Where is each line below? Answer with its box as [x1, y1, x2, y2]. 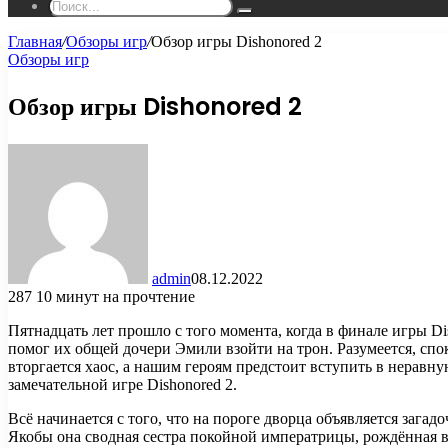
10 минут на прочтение [36, 287, 195, 305]
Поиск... [244, 10, 292, 25]
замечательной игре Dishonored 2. [8, 375, 237, 393]
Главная [8, 33, 62, 50]
